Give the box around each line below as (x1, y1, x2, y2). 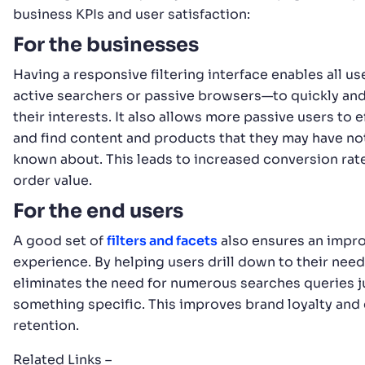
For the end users (13, 199, 183, 224)
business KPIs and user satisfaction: (13, 6, 250, 24)
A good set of (13, 232, 107, 250)
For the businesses (13, 33, 199, 58)
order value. (13, 172, 92, 190)
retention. (13, 317, 79, 335)
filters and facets (107, 232, 218, 250)
